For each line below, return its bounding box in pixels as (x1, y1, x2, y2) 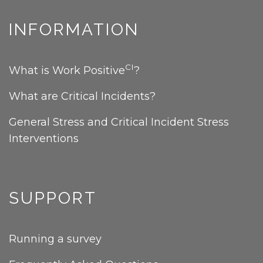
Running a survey (9, 232, 102, 246)
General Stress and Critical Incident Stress (9, 116, 229, 129)
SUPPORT (9, 188, 97, 208)
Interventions (9, 132, 79, 146)
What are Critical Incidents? (9, 90, 156, 103)
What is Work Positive (9, 64, 125, 77)
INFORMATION (9, 20, 139, 40)
